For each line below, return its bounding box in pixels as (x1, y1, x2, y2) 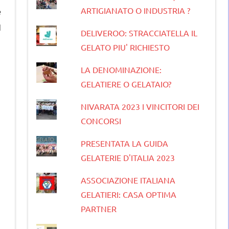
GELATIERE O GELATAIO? (80, 78, 171, 89)
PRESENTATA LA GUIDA (80, 138, 168, 148)
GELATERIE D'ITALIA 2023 (80, 152, 175, 163)
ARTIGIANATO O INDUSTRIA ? (80, 5, 190, 15)
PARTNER (80, 203, 117, 214)
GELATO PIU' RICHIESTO (80, 41, 170, 52)
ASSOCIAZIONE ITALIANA (80, 174, 175, 185)
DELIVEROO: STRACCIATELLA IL (80, 27, 197, 38)
